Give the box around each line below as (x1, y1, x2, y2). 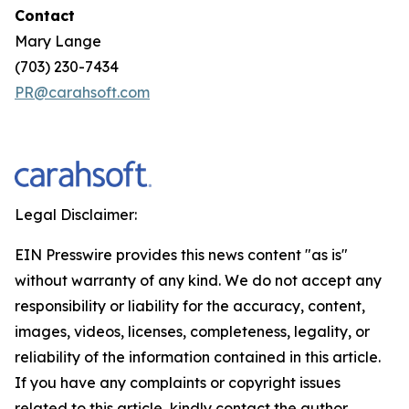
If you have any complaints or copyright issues (15, 373, 341, 392)
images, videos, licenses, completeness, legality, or (15, 322, 370, 341)
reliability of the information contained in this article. (15, 348, 381, 366)
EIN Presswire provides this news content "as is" (15, 246, 348, 264)
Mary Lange (15, 32, 101, 50)
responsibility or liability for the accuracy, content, (15, 297, 365, 315)
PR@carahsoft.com (15, 83, 150, 101)
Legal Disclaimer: (15, 205, 137, 224)
